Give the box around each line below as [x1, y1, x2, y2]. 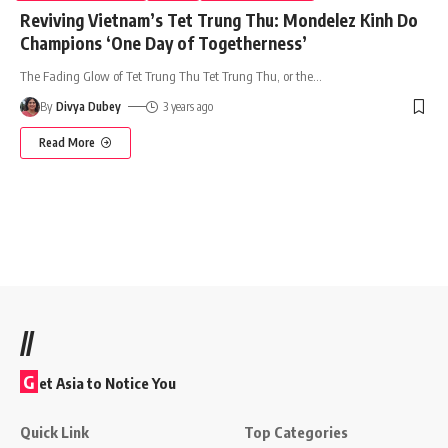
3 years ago [162, 98, 213, 114]
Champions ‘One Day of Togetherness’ [20, 31, 307, 54]
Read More [39, 134, 95, 150]
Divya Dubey [56, 98, 122, 114]
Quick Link [20, 422, 89, 441]
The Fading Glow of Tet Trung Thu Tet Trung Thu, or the [20, 67, 313, 84]
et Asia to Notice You [39, 373, 176, 392]
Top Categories [244, 422, 348, 441]
